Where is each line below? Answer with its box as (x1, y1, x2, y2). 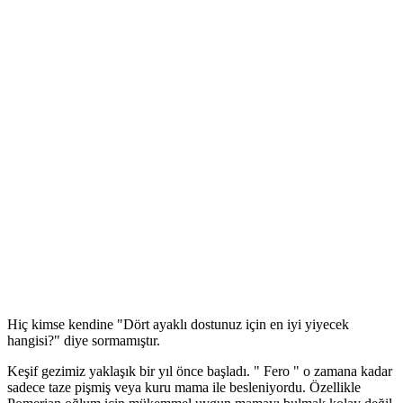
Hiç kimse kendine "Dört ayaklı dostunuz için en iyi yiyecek (7, 317, 349, 332)
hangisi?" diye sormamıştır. (7, 333, 160, 348)
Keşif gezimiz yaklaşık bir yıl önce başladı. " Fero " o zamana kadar (7, 363, 392, 379)
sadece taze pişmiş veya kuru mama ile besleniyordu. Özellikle (7, 380, 361, 395)
